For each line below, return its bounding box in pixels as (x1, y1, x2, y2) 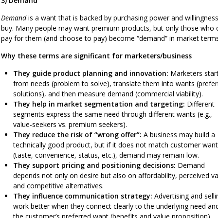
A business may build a (142, 129, 215, 139)
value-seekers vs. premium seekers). (13, 119, 127, 129)
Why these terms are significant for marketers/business (1, 51, 192, 60)
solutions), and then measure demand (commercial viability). (13, 89, 203, 98)
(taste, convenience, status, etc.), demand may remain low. (13, 150, 199, 160)
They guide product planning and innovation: (13, 68, 168, 78)
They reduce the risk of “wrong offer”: (13, 129, 142, 139)
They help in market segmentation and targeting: (13, 99, 185, 109)
